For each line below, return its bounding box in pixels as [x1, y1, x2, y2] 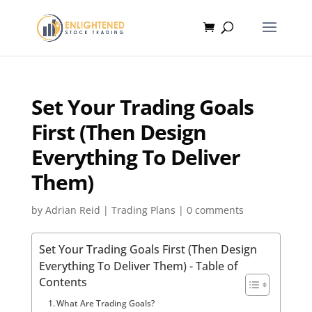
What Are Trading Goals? [56, 297, 155, 309]
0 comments [186, 203, 244, 217]
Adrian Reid [45, 203, 100, 217]
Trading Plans [111, 203, 175, 217]
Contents [38, 274, 87, 290]
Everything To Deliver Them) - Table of [38, 258, 238, 274]
